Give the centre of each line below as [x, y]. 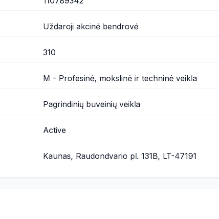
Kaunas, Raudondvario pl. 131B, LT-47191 [120, 156]
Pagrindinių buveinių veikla [91, 104]
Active [54, 130]
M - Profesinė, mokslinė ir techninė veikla [120, 78]
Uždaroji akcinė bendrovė [90, 26]
